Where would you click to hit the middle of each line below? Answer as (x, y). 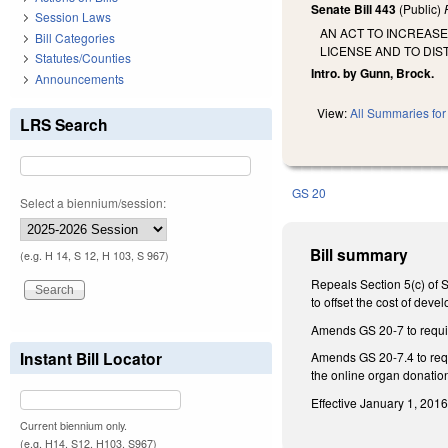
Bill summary (359, 255)
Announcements (79, 78)
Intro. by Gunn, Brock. (373, 73)
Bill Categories (75, 37)
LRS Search (64, 124)
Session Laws (73, 17)
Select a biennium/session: (93, 202)
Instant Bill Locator (91, 358)
